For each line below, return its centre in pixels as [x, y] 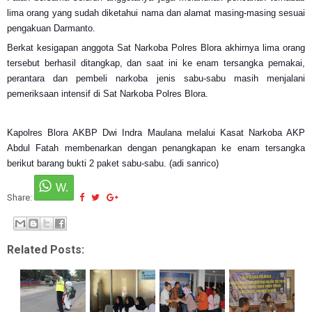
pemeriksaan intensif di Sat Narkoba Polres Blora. [108, 93]
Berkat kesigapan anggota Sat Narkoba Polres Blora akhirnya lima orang [156, 47]
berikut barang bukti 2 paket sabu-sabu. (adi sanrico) [113, 163]
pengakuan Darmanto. [51, 28]
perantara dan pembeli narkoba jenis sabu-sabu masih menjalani [156, 78]
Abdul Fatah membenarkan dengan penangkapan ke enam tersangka [156, 148]
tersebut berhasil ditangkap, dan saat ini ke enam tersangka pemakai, [156, 63]
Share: [21, 197]
